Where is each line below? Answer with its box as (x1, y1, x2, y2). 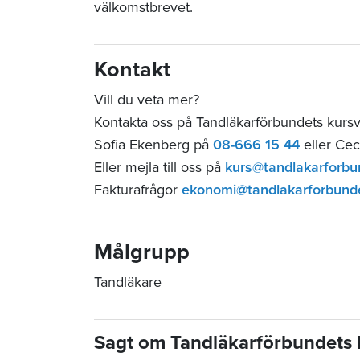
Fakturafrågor (94, 181, 182, 199)
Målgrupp (94, 239, 190, 266)
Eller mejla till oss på (94, 158, 225, 177)
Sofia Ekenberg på (94, 136, 213, 154)
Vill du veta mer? (94, 91, 199, 109)
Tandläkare (94, 273, 162, 292)
